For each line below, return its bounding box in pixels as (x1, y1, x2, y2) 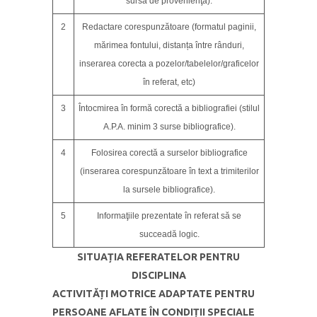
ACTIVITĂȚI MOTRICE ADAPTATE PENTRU (52, 288, 255, 299)
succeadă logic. (139, 229, 200, 239)
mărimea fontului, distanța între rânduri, (94, 40, 244, 50)
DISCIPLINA (131, 270, 186, 281)
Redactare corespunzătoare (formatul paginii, (82, 22, 256, 32)
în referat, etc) (143, 77, 195, 87)
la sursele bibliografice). (123, 185, 215, 195)
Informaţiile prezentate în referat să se (97, 211, 241, 221)
